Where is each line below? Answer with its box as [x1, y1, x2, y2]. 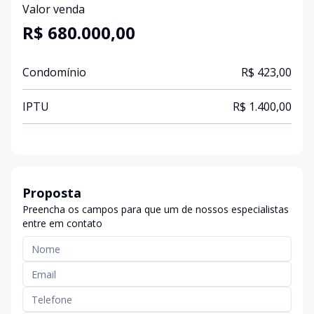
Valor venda [22, 1, 85, 17]
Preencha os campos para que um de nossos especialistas [22, 203, 289, 216]
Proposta [22, 184, 81, 201]
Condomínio [22, 64, 86, 80]
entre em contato [22, 217, 102, 230]
